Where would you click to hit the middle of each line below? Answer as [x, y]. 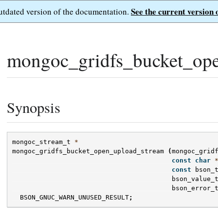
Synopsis [34, 107]
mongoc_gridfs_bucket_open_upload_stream [88, 151]
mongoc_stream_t [41, 142]
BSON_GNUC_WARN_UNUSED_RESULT [74, 198]
